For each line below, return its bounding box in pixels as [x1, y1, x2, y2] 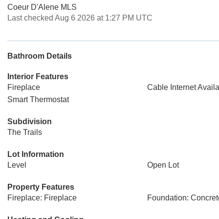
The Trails [7, 128, 42, 136]
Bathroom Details [7, 52, 72, 60]
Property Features [7, 183, 74, 191]
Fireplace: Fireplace [7, 194, 77, 202]
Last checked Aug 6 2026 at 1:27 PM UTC [7, 14, 153, 22]
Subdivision [7, 117, 52, 126]
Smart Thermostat [7, 95, 69, 104]
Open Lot [147, 161, 179, 169]
